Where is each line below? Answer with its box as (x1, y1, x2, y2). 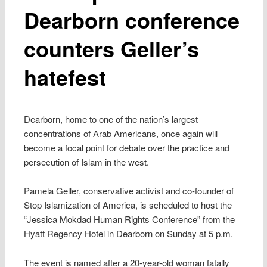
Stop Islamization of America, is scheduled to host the (24, 198, 232, 212)
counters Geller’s (24, 32, 200, 64)
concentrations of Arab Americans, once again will (24, 126, 218, 139)
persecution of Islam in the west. (24, 155, 150, 168)
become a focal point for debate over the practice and (24, 141, 230, 154)
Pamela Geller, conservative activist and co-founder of (24, 184, 234, 197)
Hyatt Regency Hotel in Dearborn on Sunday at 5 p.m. (24, 227, 234, 240)
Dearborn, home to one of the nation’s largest (24, 112, 198, 125)
